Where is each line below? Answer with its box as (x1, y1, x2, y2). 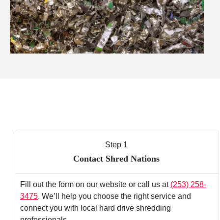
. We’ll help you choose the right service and (38, 192, 191, 200)
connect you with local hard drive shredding (20, 203, 171, 212)
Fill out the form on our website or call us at (20, 180, 170, 189)
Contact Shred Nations (73, 153, 160, 164)
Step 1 (105, 140, 128, 149)
